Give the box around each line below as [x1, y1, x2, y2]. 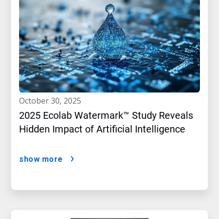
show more [19, 154, 63, 164]
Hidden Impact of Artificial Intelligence [19, 123, 185, 135]
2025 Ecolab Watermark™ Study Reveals [19, 109, 193, 122]
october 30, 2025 [25, 95, 81, 107]
